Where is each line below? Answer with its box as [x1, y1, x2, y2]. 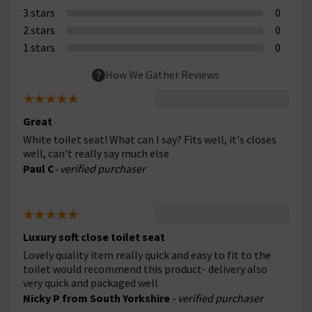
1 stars [23, 40, 55, 54]
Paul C [23, 162, 54, 176]
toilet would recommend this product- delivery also [23, 262, 267, 276]
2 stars [23, 22, 55, 37]
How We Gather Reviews [105, 67, 220, 81]
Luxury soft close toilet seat [23, 230, 165, 244]
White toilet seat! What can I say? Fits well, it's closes [23, 132, 276, 147]
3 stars [23, 5, 55, 19]
